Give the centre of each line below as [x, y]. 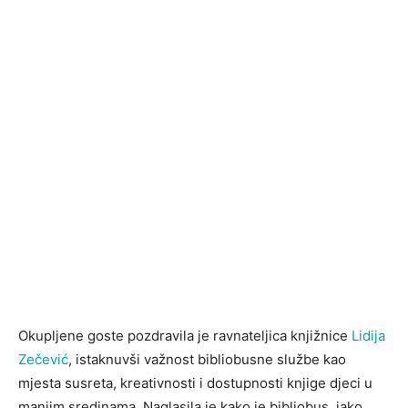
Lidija [368, 336]
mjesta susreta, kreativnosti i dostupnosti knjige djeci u [195, 383]
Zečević [43, 360]
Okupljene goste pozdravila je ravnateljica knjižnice [185, 336]
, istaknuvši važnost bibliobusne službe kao [207, 360]
